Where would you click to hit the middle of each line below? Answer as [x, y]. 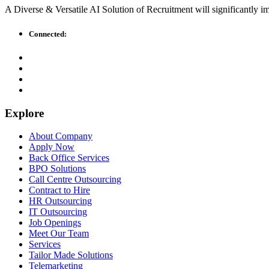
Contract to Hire [59, 190]
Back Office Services [69, 158]
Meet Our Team [59, 234]
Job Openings [55, 223]
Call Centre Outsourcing [75, 180]
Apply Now [52, 147]
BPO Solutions [57, 169]
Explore [24, 113]
